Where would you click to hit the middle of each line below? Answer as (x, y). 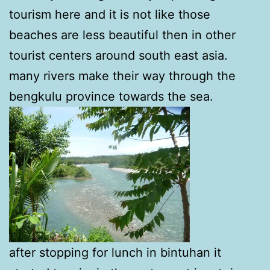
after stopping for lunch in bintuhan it (115, 252)
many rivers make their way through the (122, 76)
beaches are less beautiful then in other (122, 35)
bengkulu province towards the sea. (111, 96)
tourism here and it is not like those (110, 14)
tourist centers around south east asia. (118, 55)
